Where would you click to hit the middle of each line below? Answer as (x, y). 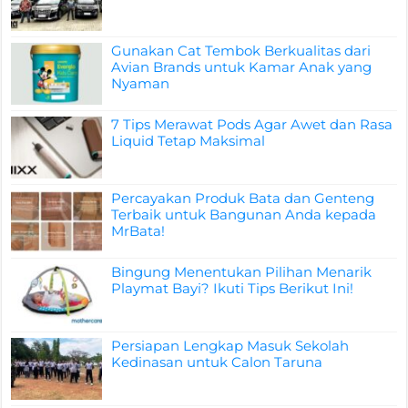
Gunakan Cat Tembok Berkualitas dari (241, 50)
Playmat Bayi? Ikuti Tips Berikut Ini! (233, 289)
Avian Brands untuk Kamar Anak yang (242, 66)
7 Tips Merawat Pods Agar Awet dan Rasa (252, 124)
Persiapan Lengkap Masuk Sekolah (230, 346)
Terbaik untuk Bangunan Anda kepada (244, 214)
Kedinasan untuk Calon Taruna (217, 362)
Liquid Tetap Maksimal (189, 140)
